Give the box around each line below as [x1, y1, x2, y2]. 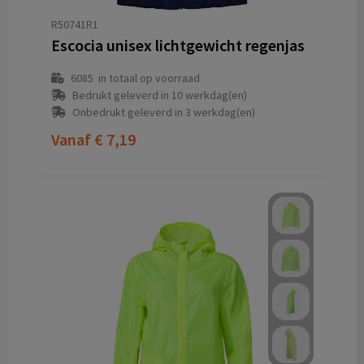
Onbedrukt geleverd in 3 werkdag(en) [71, 105, 255, 119]
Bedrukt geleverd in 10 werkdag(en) [71, 88, 247, 102]
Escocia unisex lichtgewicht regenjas [50, 35, 305, 55]
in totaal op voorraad [93, 71, 200, 85]
